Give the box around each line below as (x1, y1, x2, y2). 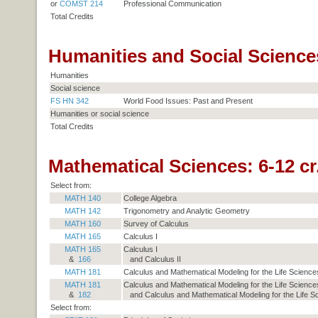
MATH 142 (64, 207, 101, 216)
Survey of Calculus (123, 219, 189, 229)
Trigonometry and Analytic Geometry (123, 207, 250, 216)
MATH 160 (64, 219, 101, 229)
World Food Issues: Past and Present (123, 97, 253, 106)
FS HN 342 (50, 97, 89, 106)
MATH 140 (64, 194, 101, 203)
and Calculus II (123, 255, 181, 264)
